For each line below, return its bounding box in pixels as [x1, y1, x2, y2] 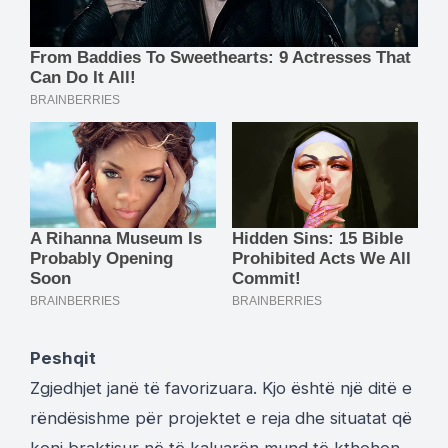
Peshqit [30, 347, 96, 368]
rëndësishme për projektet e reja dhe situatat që [30, 407, 412, 428]
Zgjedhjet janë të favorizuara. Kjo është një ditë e [30, 377, 412, 398]
